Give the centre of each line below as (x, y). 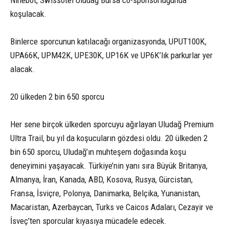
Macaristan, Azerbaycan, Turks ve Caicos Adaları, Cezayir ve (112, 207)
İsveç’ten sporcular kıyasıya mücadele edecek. (88, 221)
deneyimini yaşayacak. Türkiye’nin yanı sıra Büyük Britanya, (109, 165)
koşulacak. (28, 14)
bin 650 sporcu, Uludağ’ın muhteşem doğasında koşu (98, 152)
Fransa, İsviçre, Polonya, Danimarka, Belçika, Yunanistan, (105, 193)
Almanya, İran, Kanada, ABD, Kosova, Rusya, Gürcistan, (101, 179)
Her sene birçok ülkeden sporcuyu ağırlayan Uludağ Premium (112, 124)
